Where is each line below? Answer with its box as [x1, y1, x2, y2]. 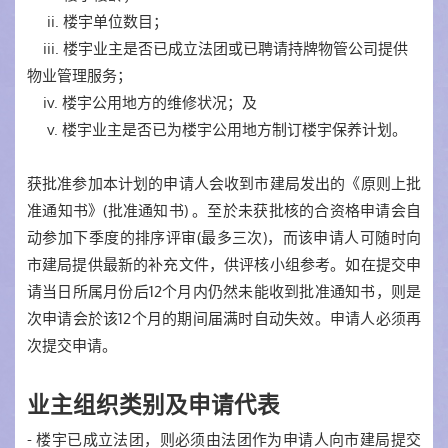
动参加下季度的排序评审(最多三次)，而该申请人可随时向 [27, 226, 421, 248]
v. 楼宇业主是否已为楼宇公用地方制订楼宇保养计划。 [27, 118, 407, 140]
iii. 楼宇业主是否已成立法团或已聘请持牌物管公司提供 [27, 37, 408, 59]
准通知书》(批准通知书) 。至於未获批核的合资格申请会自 [27, 199, 421, 221]
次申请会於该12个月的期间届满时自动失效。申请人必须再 [27, 307, 421, 329]
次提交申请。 [27, 334, 117, 356]
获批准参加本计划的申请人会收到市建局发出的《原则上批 [27, 172, 421, 194]
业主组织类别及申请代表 [27, 390, 280, 421]
